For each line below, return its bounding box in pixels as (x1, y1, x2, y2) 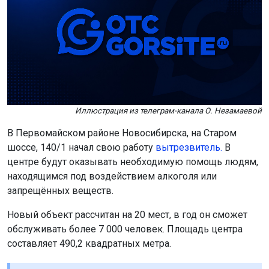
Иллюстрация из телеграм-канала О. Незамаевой (75, 106, 262, 115)
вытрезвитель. (156, 141, 222, 153)
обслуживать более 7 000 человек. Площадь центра (7, 223, 243, 235)
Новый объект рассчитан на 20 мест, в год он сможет (7, 208, 247, 220)
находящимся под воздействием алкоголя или (7, 170, 217, 182)
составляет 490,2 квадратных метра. (7, 237, 171, 249)
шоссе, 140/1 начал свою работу (7, 141, 156, 153)
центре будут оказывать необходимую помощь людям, (7, 156, 258, 168)
